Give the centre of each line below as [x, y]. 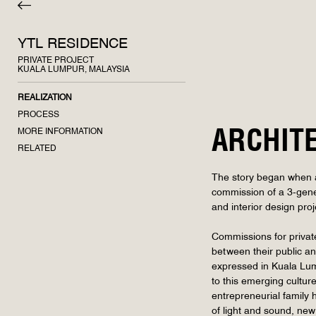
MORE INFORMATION [60, 132]
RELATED [37, 149]
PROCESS [38, 115]
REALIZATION [45, 98]
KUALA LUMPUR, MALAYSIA [74, 70]
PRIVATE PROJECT [56, 61]
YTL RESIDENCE [73, 45]
